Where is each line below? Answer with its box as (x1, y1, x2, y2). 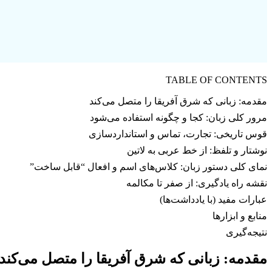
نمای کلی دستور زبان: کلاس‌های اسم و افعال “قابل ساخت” (30, 161, 267, 172)
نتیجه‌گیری (226, 227, 267, 238)
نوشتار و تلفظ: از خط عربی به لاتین (127, 145, 267, 156)
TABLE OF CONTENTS (166, 75, 267, 86)
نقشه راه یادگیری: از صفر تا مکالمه (126, 178, 267, 189)
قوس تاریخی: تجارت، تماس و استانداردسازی (89, 129, 267, 140)
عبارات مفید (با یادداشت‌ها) (160, 194, 267, 205)
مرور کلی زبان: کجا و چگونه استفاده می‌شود (90, 112, 267, 123)
